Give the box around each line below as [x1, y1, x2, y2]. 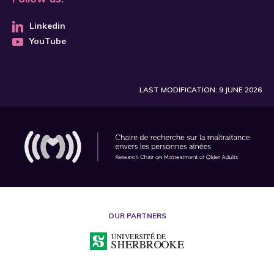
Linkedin [29, 20, 65, 31]
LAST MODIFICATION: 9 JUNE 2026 [139, 85, 262, 94]
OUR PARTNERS [108, 211, 166, 221]
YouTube [29, 35, 66, 46]
